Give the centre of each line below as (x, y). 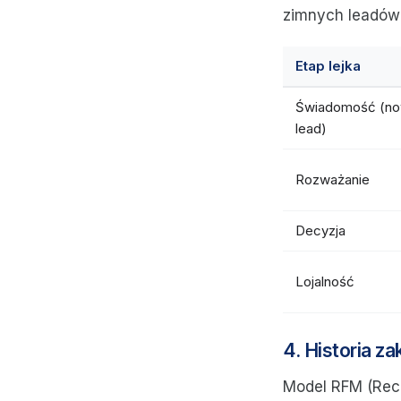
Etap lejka (328, 66)
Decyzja (320, 230)
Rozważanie (333, 179)
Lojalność (325, 282)
